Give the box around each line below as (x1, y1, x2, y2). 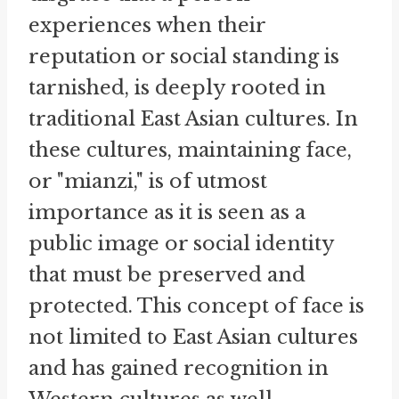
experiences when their (28, 13, 265, 38)
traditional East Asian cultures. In (28, 107, 358, 132)
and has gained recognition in (28, 356, 329, 381)
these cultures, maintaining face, (28, 138, 352, 163)
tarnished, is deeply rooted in (28, 76, 326, 101)
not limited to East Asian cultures (28, 325, 358, 350)
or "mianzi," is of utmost (28, 169, 267, 194)
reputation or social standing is (28, 45, 339, 69)
